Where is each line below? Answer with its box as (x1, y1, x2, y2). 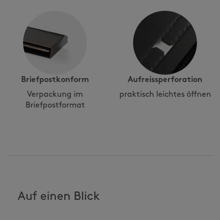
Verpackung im (27, 91, 83, 99)
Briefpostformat (25, 102, 85, 110)
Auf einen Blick (18, 191, 100, 203)
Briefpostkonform (21, 76, 89, 84)
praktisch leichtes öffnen (119, 91, 211, 99)
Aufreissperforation (128, 76, 202, 84)
